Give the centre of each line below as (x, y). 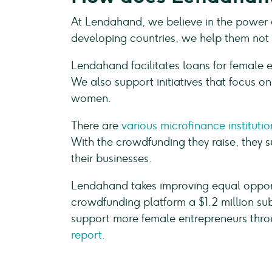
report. (88, 235)
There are (96, 126)
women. (91, 98)
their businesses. (111, 158)
